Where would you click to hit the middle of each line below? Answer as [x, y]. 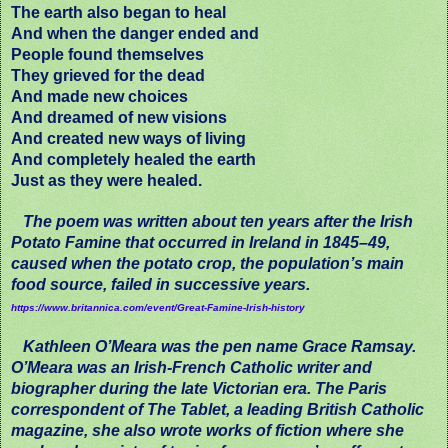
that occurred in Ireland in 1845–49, [257, 242]
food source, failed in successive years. [160, 284]
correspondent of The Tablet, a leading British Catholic [217, 409]
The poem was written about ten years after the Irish [212, 221]
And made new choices [99, 96]
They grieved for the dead [108, 75]
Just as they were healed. [106, 180]
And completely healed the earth [133, 159]
